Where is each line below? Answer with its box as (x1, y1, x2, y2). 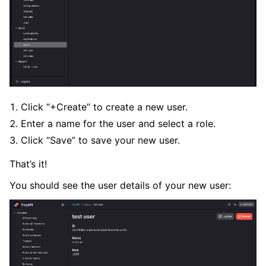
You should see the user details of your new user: (9, 179, 231, 191)
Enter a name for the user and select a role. (21, 117, 216, 129)
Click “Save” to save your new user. (21, 134, 180, 146)
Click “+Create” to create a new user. (21, 100, 188, 113)
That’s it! (9, 157, 47, 170)
